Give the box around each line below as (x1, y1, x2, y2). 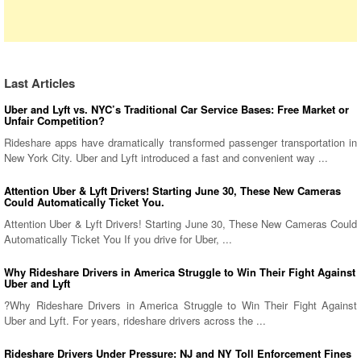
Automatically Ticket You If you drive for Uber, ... (4, 230, 232, 247)
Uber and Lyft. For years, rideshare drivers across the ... (4, 312, 266, 328)
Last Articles (4, 73, 75, 92)
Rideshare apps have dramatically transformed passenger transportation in (4, 134, 357, 150)
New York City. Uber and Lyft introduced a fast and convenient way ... (4, 149, 328, 165)
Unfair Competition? (4, 112, 105, 128)
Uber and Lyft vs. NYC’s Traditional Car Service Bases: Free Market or (4, 101, 349, 117)
